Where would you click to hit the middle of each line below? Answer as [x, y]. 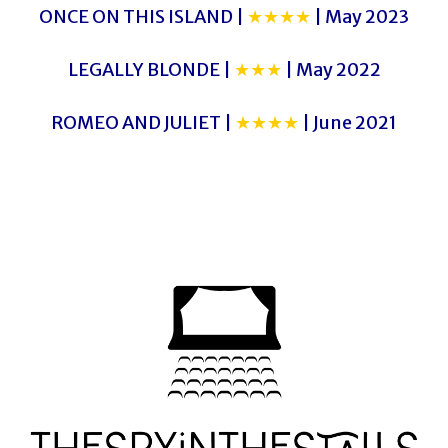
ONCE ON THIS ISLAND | [143, 17]
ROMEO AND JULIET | [143, 123]
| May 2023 [360, 17]
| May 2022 [331, 70]
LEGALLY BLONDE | [150, 70]
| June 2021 [348, 123]
